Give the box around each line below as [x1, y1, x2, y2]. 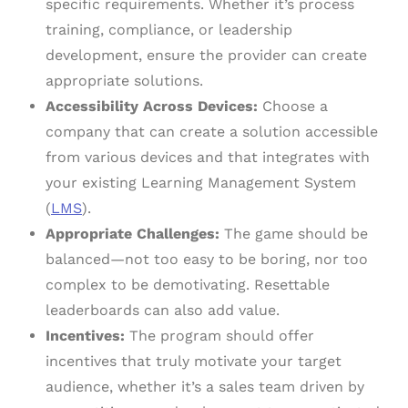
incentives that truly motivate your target [46, 352, 342, 371]
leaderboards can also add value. [46, 301, 280, 320]
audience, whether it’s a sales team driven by [46, 378, 364, 396]
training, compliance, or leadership [46, 21, 292, 39]
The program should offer [125, 327, 314, 345]
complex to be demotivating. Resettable [46, 276, 330, 294]
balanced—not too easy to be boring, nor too [46, 250, 368, 269]
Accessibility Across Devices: [46, 97, 258, 116]
